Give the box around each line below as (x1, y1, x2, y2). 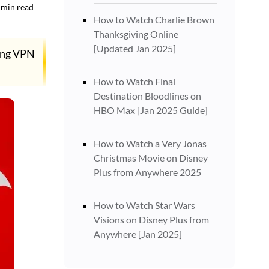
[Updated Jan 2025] (94, 43, 176, 54)
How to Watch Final (94, 76, 175, 87)
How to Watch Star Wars (94, 199, 195, 211)
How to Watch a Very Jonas (94, 138, 207, 149)
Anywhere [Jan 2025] (94, 228, 182, 240)
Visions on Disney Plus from (94, 214, 209, 225)
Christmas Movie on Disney (94, 152, 208, 163)
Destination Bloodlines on (94, 90, 201, 101)
